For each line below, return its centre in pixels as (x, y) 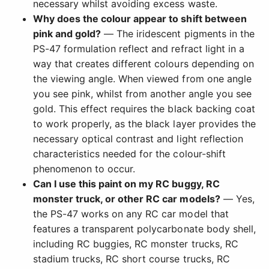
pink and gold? (67, 34)
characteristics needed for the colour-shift (129, 154)
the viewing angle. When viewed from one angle (142, 79)
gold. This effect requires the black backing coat (144, 109)
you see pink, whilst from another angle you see (142, 94)
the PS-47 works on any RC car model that (131, 214)
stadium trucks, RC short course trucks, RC (131, 259)
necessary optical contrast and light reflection (138, 139)
